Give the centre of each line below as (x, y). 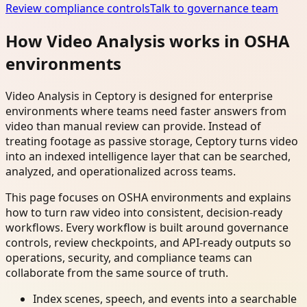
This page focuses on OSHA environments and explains (148, 198)
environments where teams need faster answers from (146, 111)
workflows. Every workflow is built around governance (147, 228)
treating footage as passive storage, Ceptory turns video (152, 142)
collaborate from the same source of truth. (117, 273)
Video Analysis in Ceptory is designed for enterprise (139, 96)
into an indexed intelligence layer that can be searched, (148, 157)
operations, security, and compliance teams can (129, 258)
